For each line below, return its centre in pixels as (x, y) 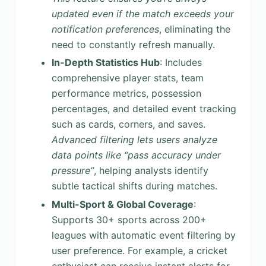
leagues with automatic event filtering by (143, 235)
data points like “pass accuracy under (136, 155)
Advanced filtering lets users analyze (134, 140)
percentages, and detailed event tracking (144, 109)
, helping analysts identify (151, 171)
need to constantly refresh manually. (133, 44)
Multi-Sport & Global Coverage (122, 205)
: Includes (180, 63)
